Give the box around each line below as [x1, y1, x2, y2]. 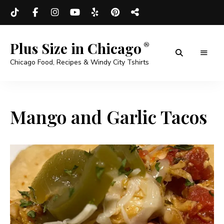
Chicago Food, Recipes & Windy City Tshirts [10, 57, 149, 67]
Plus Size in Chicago [10, 39, 141, 57]
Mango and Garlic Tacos [10, 104, 207, 128]
